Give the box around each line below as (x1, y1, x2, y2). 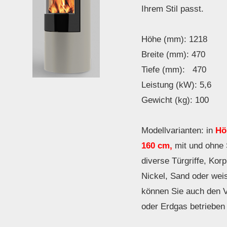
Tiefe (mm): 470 (141, 65, 206, 75)
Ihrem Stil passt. (141, 4, 204, 14)
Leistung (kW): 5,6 (141, 80, 211, 90)
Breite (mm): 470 (141, 50, 205, 60)
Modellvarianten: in (141, 126, 213, 136)
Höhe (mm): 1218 (141, 34, 207, 45)
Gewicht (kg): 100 (141, 95, 209, 105)
